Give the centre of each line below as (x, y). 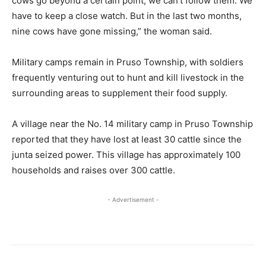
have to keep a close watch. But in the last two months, (127, 15)
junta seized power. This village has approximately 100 (126, 154)
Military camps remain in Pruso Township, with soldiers (128, 62)
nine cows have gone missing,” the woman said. (112, 31)
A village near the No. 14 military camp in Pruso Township (132, 123)
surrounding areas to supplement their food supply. (120, 93)
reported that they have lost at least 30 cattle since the (127, 139)
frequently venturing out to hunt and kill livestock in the (128, 77)
